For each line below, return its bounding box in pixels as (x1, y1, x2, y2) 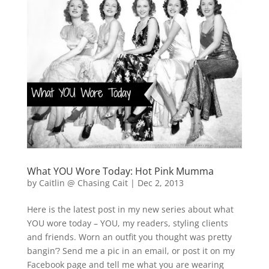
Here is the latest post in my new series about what (26, 204, 234, 216)
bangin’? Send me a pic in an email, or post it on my (26, 245, 235, 257)
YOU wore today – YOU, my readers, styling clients (26, 217, 228, 229)
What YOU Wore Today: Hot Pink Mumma (26, 165, 214, 178)
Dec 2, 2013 (137, 177, 184, 189)
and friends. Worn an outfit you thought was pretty (26, 231, 232, 243)
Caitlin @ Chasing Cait (38, 177, 128, 189)
